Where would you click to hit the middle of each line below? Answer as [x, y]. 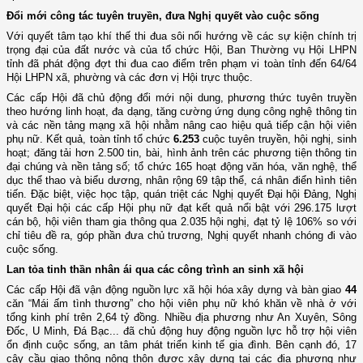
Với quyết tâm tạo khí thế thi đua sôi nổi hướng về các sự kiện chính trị [181, 36]
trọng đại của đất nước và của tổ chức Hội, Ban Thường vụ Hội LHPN [181, 49]
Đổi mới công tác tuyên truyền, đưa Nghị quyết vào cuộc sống [163, 15]
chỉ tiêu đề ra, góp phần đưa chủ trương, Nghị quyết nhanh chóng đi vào [181, 235]
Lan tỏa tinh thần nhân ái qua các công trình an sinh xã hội [155, 269]
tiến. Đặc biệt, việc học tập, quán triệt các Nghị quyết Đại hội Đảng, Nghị [181, 194]
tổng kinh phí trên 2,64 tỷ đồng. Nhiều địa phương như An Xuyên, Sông [181, 317]
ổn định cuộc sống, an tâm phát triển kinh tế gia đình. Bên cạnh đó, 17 [181, 344]
